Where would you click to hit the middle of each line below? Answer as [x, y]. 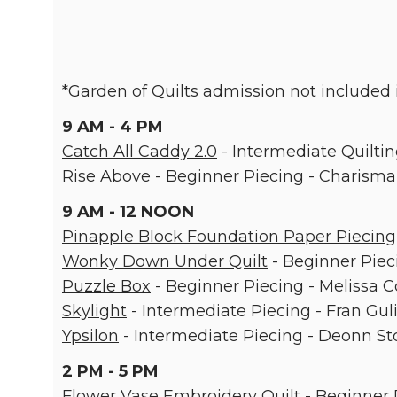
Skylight [94, 311]
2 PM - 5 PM [110, 371]
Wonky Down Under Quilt [165, 261]
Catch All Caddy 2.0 [140, 152]
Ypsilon [90, 336]
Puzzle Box [106, 286]
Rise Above [106, 176]
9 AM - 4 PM [113, 127]
